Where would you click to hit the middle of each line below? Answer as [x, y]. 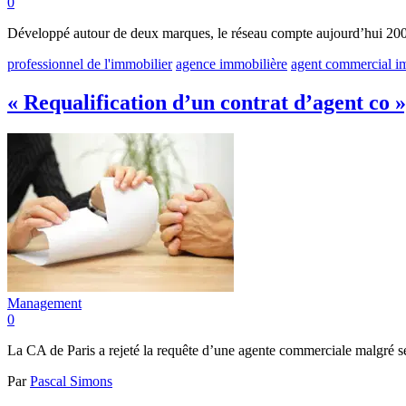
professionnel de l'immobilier [90, 63]
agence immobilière [232, 63]
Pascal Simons [71, 381]
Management [44, 303]
